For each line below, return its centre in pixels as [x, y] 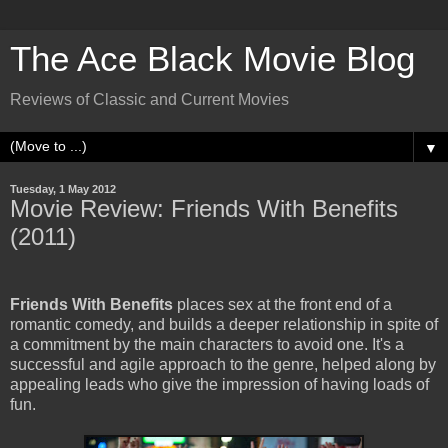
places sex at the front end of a [282, 304]
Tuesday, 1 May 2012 [63, 189]
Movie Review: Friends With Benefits [204, 208]
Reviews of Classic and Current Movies [149, 99]
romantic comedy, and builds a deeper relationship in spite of [224, 324]
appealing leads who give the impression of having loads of [219, 384]
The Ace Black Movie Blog [212, 59]
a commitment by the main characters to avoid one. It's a [207, 344]
